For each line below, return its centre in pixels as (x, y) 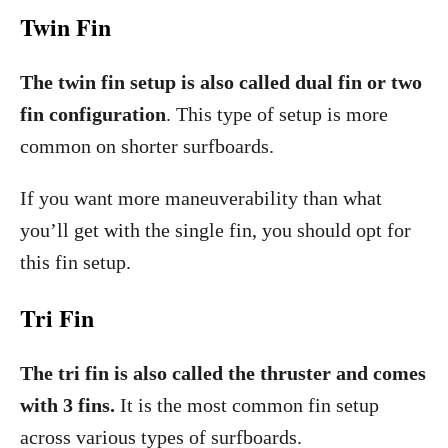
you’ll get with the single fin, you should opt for (215, 230)
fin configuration (93, 114)
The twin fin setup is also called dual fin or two (221, 82)
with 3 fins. (67, 405)
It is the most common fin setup (247, 405)
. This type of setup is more (277, 114)
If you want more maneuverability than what (201, 198)
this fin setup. (75, 262)
